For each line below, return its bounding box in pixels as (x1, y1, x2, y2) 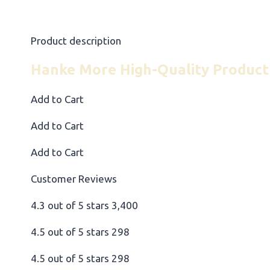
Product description (31, 34, 121, 46)
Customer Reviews (31, 172, 117, 184)
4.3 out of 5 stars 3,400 (31, 199, 138, 211)
